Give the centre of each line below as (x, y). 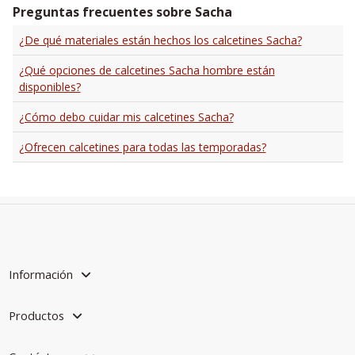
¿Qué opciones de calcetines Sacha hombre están (147, 71)
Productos (36, 315)
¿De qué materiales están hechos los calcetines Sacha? (160, 40)
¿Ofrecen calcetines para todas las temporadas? (142, 147)
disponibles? (50, 87)
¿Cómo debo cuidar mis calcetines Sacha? (126, 117)
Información (40, 274)
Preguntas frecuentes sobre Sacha (122, 12)
